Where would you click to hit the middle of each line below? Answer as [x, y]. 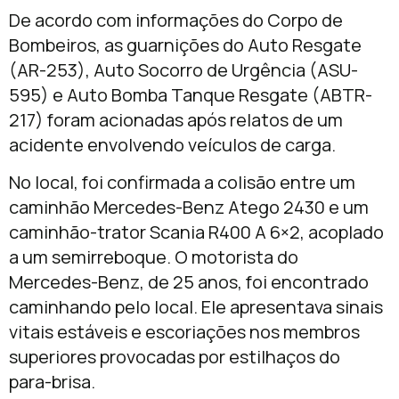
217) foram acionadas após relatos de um [176, 119]
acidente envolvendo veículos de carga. [172, 144]
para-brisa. [52, 381]
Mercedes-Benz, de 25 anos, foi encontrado [189, 281]
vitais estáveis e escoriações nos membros [184, 331]
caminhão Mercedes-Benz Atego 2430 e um [189, 207]
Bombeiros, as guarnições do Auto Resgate [185, 45]
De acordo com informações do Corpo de [176, 20]
